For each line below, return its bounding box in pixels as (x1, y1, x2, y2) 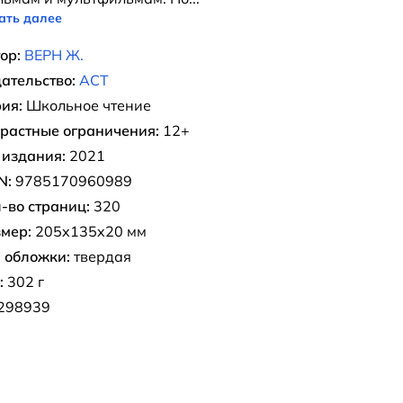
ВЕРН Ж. (24, 46, 84, 64)
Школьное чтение (22, 96, 151, 114)
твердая (70, 247, 131, 265)
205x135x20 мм (31, 222, 147, 240)
